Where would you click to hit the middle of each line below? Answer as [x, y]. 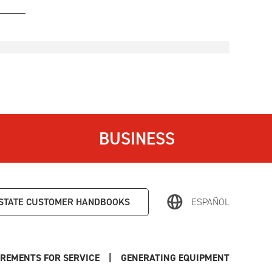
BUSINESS [137, 138]
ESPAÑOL [210, 202]
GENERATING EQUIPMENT [175, 257]
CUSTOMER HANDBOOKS [77, 202]
